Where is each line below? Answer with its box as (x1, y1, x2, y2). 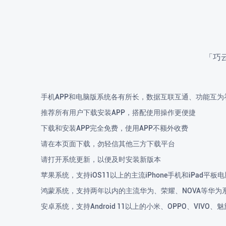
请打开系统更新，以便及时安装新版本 (41, 155, 161, 163)
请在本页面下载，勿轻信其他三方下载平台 (41, 139, 175, 148)
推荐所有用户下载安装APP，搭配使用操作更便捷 (41, 108, 196, 117)
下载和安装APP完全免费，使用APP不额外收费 (41, 124, 188, 132)
